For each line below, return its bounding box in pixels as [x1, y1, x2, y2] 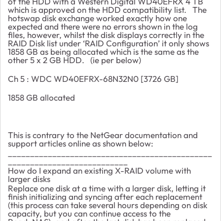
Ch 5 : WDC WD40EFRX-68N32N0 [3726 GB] [8, 73, 179, 84]
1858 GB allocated [8, 92, 75, 103]
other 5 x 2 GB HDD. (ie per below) [8, 54, 141, 65]
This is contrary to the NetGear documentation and [8, 129, 198, 140]
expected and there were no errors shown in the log [8, 21, 198, 32]
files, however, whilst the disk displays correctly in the [8, 29, 204, 40]
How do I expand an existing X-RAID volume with [8, 165, 191, 176]
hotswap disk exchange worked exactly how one [8, 12, 187, 23]
